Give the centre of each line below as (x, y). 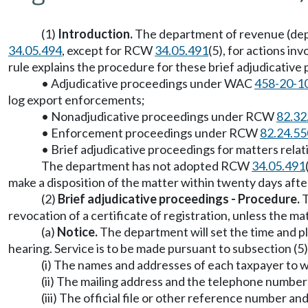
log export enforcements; (77, 100)
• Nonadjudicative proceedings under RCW (159, 116)
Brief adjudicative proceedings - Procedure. (179, 199)
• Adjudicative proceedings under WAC (148, 83)
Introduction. (95, 34)
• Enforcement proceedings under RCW (151, 133)
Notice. (77, 232)
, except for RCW (108, 50)
